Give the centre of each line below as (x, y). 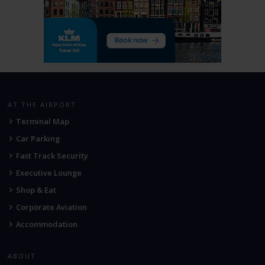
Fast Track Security (52, 156)
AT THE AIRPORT (42, 105)
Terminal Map (43, 122)
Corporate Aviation (52, 207)
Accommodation (47, 224)
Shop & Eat (36, 190)
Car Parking (38, 139)
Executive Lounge (49, 173)
